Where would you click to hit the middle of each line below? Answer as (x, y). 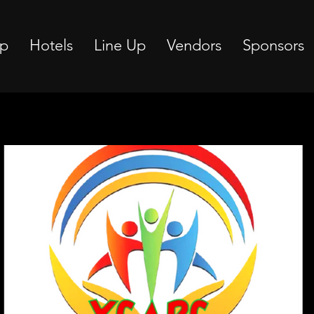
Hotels (51, 45)
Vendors (194, 45)
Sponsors (273, 45)
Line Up (120, 45)
